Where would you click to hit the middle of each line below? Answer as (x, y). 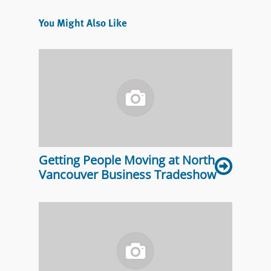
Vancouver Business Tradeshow (128, 175)
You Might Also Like (83, 23)
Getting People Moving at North (127, 160)
